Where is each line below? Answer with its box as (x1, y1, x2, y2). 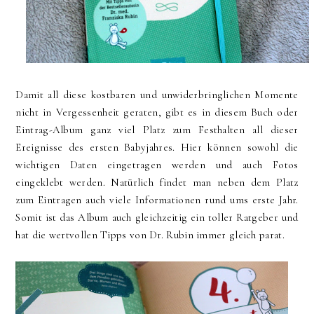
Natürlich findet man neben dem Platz (111, 175, 299, 189)
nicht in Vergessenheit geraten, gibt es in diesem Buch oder (15, 105, 299, 118)
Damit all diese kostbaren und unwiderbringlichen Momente (15, 88, 299, 101)
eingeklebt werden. (15, 175, 111, 189)
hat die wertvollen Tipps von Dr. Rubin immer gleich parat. (15, 228, 285, 241)
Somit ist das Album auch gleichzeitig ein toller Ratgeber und (15, 210, 299, 224)
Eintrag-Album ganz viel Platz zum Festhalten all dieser (15, 123, 299, 136)
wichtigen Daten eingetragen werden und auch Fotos (15, 158, 299, 171)
